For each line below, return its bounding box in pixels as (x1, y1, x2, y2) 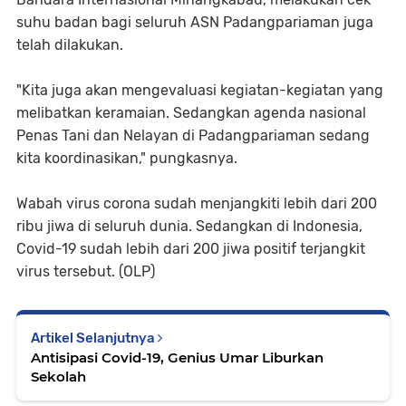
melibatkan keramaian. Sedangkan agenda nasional (16, 104, 366, 121)
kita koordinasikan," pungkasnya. (16, 150, 237, 167)
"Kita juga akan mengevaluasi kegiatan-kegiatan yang (16, 82, 383, 99)
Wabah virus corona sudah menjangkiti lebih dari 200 (16, 195, 377, 212)
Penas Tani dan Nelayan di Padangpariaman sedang (16, 127, 370, 144)
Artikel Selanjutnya (31, 330, 158, 346)
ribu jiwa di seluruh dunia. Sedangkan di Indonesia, (16, 217, 362, 235)
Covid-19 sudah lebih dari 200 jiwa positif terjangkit (16, 240, 365, 257)
